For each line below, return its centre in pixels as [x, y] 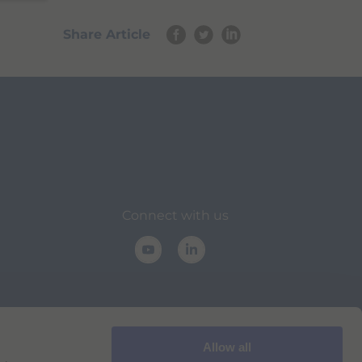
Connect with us [175, 215]
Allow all [227, 347]
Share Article [107, 34]
